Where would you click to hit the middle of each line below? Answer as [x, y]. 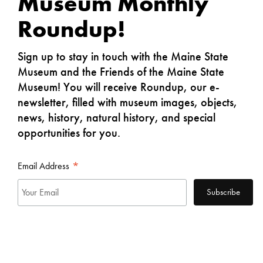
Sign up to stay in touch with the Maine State [123, 56]
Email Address [45, 166]
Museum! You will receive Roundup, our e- [119, 87]
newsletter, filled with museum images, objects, [127, 102]
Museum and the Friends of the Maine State [121, 71]
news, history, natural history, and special [117, 117]
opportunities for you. [70, 132]
